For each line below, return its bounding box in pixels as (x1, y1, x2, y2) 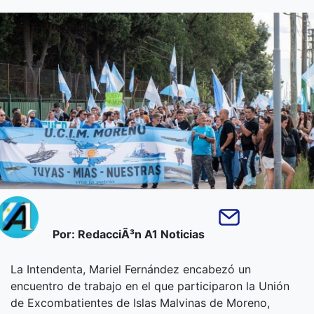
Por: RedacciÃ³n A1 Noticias (52, 227, 205, 241)
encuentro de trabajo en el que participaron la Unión (11, 279, 289, 293)
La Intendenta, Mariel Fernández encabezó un (11, 262, 251, 276)
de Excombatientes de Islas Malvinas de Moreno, (11, 296, 270, 310)
